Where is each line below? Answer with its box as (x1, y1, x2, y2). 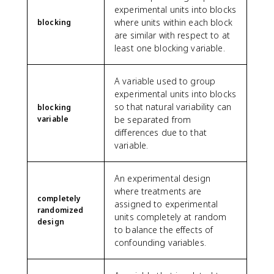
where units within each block (114, 16, 232, 28)
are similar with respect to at (114, 29, 230, 41)
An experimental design (114, 172, 210, 184)
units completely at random (114, 210, 227, 223)
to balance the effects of (114, 223, 213, 235)
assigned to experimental (114, 198, 218, 210)
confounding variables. (114, 236, 206, 248)
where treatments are (114, 185, 202, 197)
